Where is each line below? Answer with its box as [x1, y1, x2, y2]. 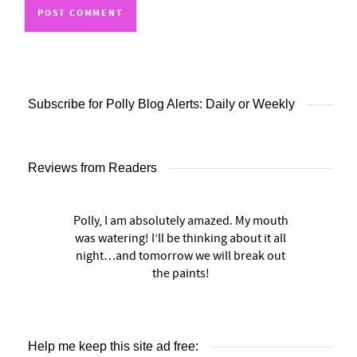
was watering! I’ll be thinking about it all [75, 229, 286, 246]
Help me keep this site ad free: [28, 339, 198, 353]
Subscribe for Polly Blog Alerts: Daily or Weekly [28, 96, 295, 111]
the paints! [151, 265, 210, 281]
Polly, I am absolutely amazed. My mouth [73, 212, 288, 229]
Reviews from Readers [28, 160, 157, 175]
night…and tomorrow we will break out [76, 247, 285, 264]
